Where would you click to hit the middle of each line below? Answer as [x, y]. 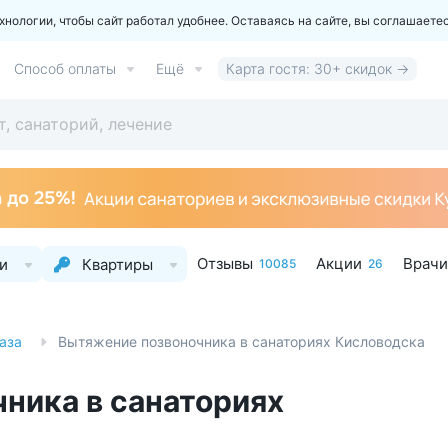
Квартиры [117, 264]
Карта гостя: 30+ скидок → [317, 68]
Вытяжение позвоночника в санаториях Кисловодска [241, 341]
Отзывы [225, 263]
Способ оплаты [65, 68]
